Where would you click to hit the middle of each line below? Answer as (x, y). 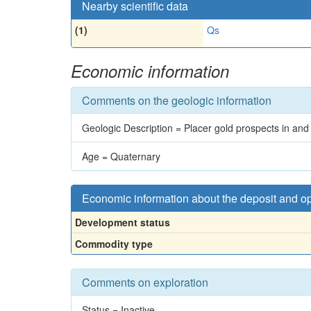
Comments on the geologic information (177, 100)
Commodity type (114, 244)
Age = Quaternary (121, 156)
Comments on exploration (145, 282)
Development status (123, 222)
